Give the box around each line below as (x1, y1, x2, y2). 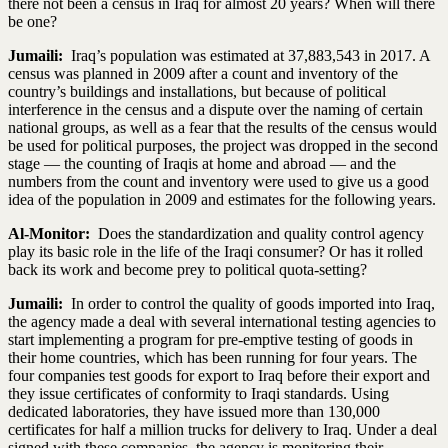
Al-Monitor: (8, 224, 94, 242)
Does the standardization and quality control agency (94, 224, 424, 242)
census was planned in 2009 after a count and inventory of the (8, 64, 398, 82)
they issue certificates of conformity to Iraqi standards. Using (8, 384, 389, 402)
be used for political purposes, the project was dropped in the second (8, 136, 438, 154)
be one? (8, 12, 57, 30)
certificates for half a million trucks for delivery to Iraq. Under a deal (8, 420, 437, 438)
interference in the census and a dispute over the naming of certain (8, 100, 423, 118)
